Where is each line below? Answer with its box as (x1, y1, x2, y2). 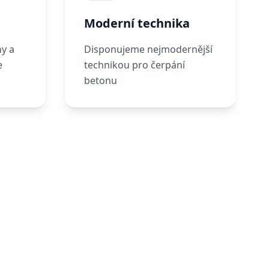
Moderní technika (84, 15, 190, 32)
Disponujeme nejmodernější (84, 43, 213, 56)
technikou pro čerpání (84, 58, 185, 72)
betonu (84, 74, 117, 88)
